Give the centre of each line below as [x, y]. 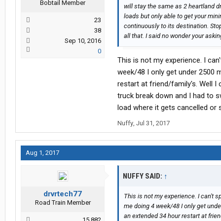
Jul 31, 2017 [153, 123]
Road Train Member [63, 203]
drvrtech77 [63, 194]
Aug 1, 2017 [42, 153]
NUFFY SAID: [143, 176]
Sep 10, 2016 [83, 41]
